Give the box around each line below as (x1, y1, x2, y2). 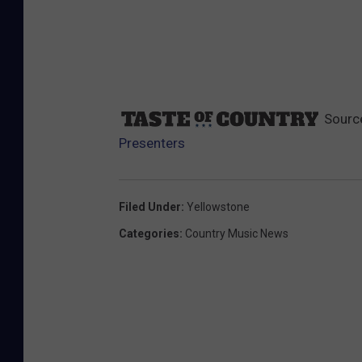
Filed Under (119, 200, 181, 213)
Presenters (119, 134, 185, 151)
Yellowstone (187, 200, 250, 213)
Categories (119, 226, 179, 240)
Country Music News (185, 226, 288, 240)
